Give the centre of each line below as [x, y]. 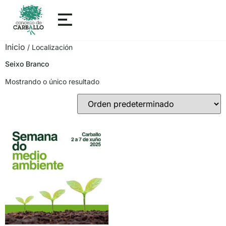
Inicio [15, 47]
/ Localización [49, 47]
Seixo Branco [27, 64]
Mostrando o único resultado [52, 81]
